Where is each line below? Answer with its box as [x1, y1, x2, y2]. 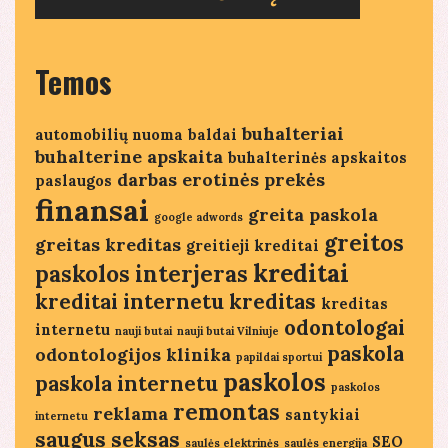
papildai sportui [236, 350, 322, 365]
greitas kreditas [35, 233, 181, 257]
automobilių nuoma [35, 125, 183, 145]
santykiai [285, 405, 360, 425]
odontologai [284, 314, 405, 342]
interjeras [135, 260, 248, 289]
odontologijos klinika [35, 343, 231, 367]
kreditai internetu [35, 288, 224, 316]
